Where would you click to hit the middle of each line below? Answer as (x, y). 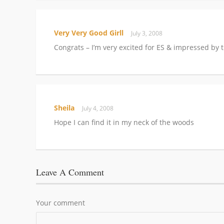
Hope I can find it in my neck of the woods (124, 122)
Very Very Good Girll (89, 32)
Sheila (64, 107)
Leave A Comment (70, 172)
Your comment (60, 202)
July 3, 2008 (148, 33)
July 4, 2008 (99, 108)
